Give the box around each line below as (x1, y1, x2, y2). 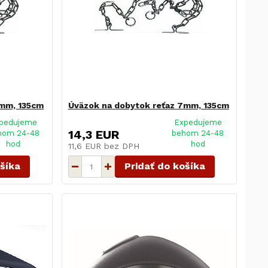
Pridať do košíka (124, 160, 205, 172)
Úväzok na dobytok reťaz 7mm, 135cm (68, 100, 229, 111)
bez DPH (103, 141, 139, 151)
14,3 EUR (68, 127, 119, 142)
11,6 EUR (68, 141, 104, 151)
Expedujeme (173, 118, 222, 127)
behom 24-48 (172, 129, 224, 138)
